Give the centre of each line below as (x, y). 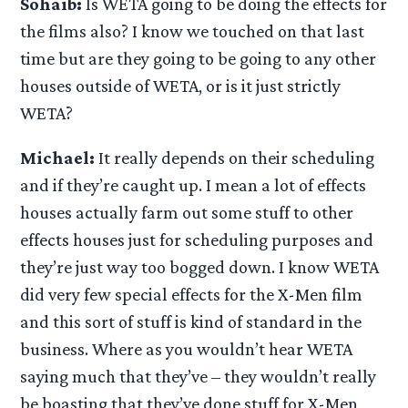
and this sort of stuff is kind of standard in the (191, 322)
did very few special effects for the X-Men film (192, 295)
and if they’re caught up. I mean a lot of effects (194, 185)
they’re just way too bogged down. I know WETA (200, 267)
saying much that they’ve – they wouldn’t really (199, 377)
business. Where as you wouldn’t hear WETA (187, 349)
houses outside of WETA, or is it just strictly (181, 86)
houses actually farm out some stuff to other (187, 213)
